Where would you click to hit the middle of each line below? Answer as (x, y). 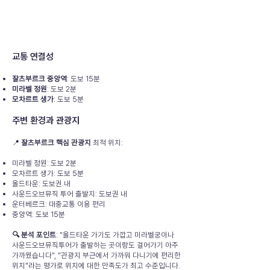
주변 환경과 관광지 (46, 121)
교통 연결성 (33, 57)
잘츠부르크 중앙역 (39, 79)
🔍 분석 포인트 (34, 235)
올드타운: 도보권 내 (41, 184)
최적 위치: (107, 143)
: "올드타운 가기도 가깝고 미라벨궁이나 (115, 235)
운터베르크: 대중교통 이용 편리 (59, 204)
